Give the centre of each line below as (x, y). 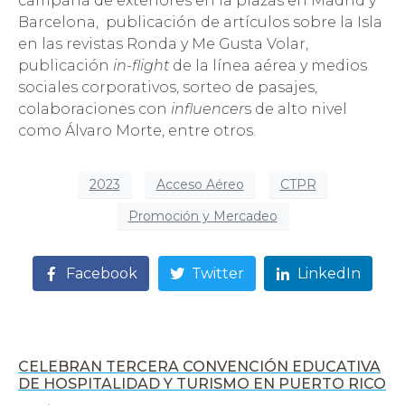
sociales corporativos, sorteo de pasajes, (168, 88)
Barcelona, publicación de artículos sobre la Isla (200, 23)
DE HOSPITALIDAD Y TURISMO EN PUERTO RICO (202, 383)
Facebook (101, 273)
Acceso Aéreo (200, 184)
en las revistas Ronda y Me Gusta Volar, (163, 44)
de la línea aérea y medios (268, 66)
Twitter (217, 273)
